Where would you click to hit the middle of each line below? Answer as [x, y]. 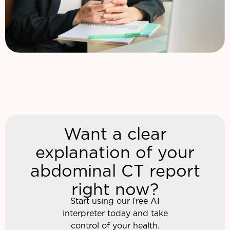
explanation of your [115, 153]
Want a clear [115, 135]
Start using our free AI [115, 201]
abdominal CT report [115, 172]
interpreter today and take [115, 214]
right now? [115, 190]
